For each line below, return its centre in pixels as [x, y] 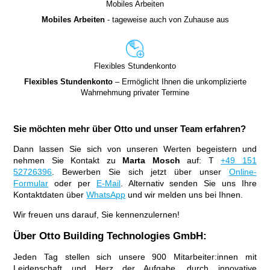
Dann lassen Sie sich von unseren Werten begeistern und [135, 149]
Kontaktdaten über [50, 195]
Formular [31, 183]
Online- [243, 172]
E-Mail [108, 183]
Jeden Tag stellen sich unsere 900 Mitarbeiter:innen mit [135, 257]
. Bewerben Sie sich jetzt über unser [140, 172]
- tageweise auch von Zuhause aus [167, 20]
